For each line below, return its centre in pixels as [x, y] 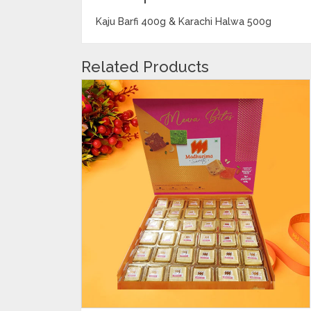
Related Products [145, 66]
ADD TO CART [196, 136]
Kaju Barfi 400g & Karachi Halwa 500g [184, 21]
